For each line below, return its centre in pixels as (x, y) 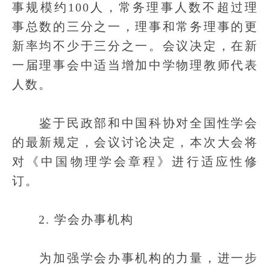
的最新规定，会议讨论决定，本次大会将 (135, 142)
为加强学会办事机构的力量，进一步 (135, 258)
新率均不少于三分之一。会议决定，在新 (135, 46)
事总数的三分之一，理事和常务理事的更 (135, 27)
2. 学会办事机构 (73, 219)
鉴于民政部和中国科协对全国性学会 (135, 123)
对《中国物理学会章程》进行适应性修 (135, 162)
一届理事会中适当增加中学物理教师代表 (135, 65)
